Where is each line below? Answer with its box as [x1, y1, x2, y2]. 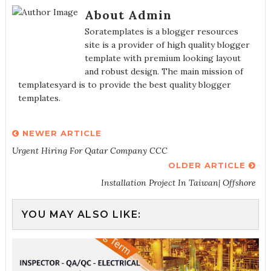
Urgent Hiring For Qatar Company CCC [11, 145, 168, 156]
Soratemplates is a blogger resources [84, 26, 238, 37]
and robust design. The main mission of [84, 66, 243, 77]
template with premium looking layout [84, 53, 241, 64]
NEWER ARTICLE [19, 128, 102, 138]
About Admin [84, 7, 172, 22]
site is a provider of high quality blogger [84, 39, 250, 50]
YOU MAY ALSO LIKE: [21, 209, 142, 220]
